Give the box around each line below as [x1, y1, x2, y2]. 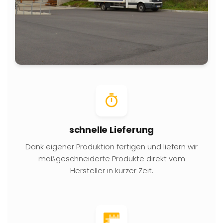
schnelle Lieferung [69, 123, 154, 136]
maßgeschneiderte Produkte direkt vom [38, 153, 185, 164]
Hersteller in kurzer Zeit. [70, 165, 153, 176]
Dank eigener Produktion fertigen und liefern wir [25, 141, 198, 152]
